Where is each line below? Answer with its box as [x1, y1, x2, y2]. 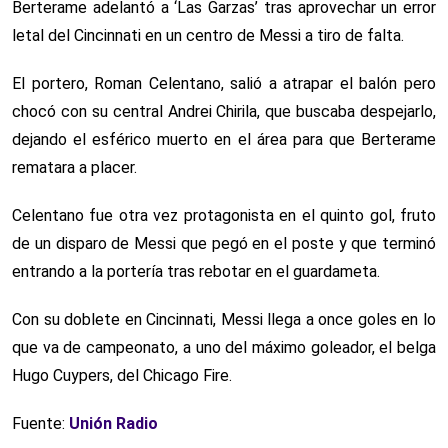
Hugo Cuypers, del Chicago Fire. [12, 365, 232, 385]
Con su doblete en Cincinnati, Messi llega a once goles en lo [12, 309, 436, 329]
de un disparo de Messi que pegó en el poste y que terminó [12, 233, 436, 253]
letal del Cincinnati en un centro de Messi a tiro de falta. [12, 25, 404, 45]
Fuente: [12, 413, 69, 433]
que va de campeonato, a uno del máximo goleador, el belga [12, 337, 436, 357]
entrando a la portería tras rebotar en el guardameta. [12, 261, 380, 281]
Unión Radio [69, 413, 158, 433]
